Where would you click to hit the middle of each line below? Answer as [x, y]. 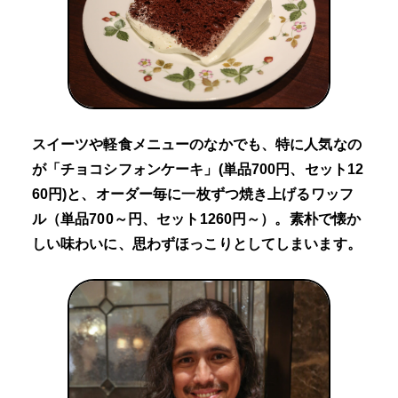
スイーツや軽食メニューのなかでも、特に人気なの [196, 144]
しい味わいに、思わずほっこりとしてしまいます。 [196, 243]
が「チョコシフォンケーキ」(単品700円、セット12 [198, 169]
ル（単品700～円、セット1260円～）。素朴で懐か [196, 219]
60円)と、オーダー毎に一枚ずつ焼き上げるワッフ [192, 194]
